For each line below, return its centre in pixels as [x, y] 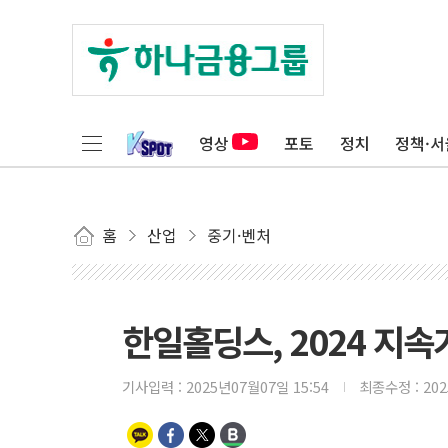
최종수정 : [391, 386]
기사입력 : [154, 386]
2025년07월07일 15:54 [257, 386]
